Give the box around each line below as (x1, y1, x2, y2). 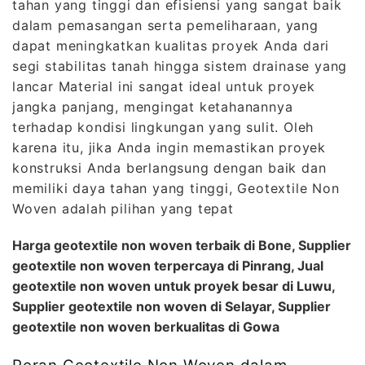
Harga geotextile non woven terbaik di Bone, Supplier (12, 236, 351, 253)
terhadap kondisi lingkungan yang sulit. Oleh (12, 118, 314, 135)
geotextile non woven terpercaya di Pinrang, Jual (12, 257, 323, 274)
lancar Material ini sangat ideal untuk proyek (12, 77, 315, 95)
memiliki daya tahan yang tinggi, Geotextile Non (12, 179, 340, 196)
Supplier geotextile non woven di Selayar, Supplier (12, 297, 331, 314)
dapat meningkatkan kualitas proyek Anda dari (12, 37, 330, 54)
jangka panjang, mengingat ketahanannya (12, 98, 293, 115)
